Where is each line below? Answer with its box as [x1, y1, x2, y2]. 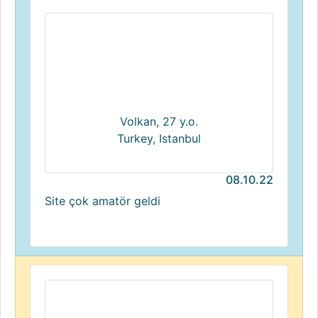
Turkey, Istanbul [117, 131, 201, 146]
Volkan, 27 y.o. [120, 114, 198, 128]
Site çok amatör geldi [45, 194, 160, 208]
